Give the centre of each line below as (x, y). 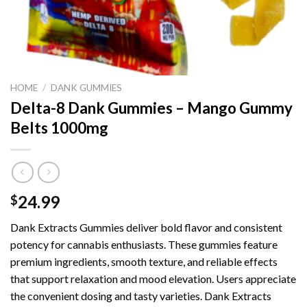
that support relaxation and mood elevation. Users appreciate (153, 279)
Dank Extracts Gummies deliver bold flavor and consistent (146, 228)
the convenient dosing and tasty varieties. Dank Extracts (141, 296)
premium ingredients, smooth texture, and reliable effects (144, 262)
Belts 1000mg (59, 127)
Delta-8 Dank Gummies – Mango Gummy (151, 108)
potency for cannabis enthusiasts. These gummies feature (144, 245)
